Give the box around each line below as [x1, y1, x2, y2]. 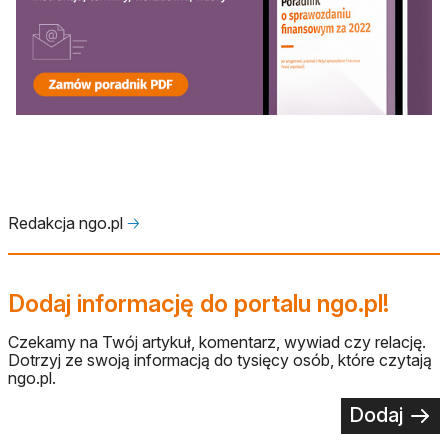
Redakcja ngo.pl [8, 212, 127, 233]
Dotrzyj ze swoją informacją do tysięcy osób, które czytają [8, 349, 432, 370]
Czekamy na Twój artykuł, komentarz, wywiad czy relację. [8, 331, 426, 352]
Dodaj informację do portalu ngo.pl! [8, 288, 389, 318]
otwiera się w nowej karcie [15, 139, 205, 160]
